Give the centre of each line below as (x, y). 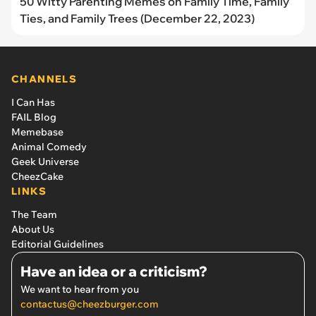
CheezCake (37, 176)
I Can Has (33, 102)
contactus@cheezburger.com (90, 304)
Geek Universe (45, 161)
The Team (34, 214)
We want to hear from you (80, 289)
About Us (33, 229)
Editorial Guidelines (57, 244)
